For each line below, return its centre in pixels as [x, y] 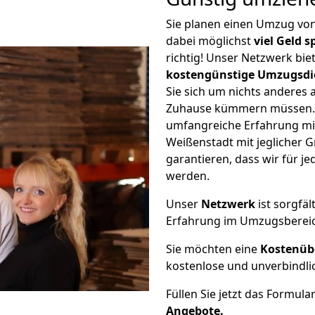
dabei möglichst [210, 41]
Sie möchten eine [213, 249]
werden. [188, 176]
